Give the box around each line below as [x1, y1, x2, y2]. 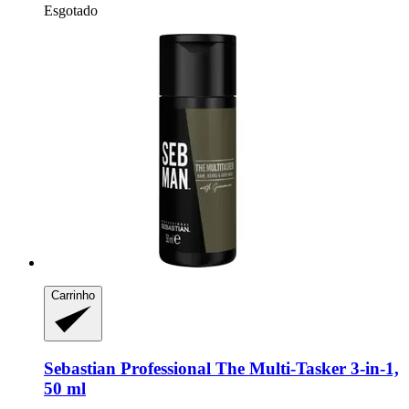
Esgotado [44, 2, 98, 18]
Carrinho [51, 288, 95, 302]
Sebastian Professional [44, 358, 211, 378]
